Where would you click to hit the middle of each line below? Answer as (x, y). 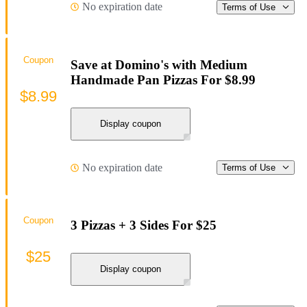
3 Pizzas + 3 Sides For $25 (144, 225)
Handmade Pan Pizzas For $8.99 (163, 80)
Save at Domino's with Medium (159, 65)
